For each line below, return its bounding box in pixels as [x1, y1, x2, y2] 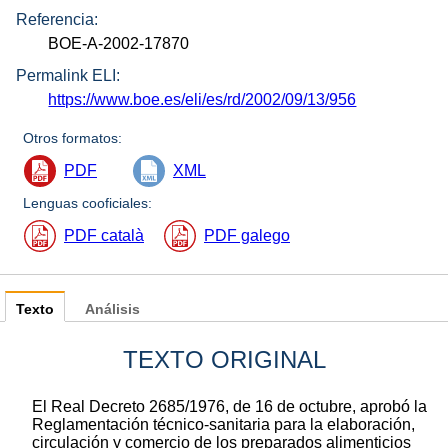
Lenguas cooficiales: [23, 195, 153, 212]
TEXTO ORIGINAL [122, 346, 326, 374]
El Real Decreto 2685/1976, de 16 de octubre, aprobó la [32, 398, 427, 416]
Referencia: [16, 10, 98, 28]
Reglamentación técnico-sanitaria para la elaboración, [32, 416, 415, 434]
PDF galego [204, 227, 290, 245]
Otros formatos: [23, 130, 123, 147]
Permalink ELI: [16, 67, 120, 85]
